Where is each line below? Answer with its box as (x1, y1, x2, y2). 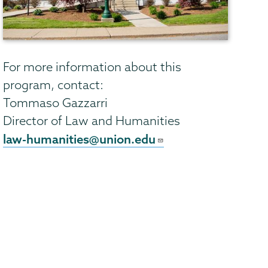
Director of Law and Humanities (3, 113, 181, 129)
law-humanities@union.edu (3, 131, 156, 147)
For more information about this (3, 59, 182, 75)
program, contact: (3, 77, 104, 93)
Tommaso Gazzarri (3, 95, 108, 111)
